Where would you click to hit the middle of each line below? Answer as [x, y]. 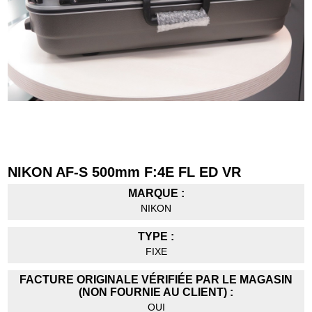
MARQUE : [156, 193]
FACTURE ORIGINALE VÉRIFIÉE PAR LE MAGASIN [156, 279]
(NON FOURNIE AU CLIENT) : [156, 292]
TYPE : [156, 236]
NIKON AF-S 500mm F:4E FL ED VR [125, 172]
